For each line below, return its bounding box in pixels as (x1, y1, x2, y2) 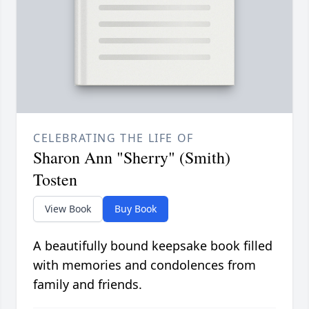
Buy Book (114, 202, 157, 216)
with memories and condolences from (33, 257, 256, 274)
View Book (45, 202, 91, 216)
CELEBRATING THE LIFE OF (33, 130, 194, 146)
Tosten (33, 168, 77, 191)
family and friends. (33, 276, 142, 293)
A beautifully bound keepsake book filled (33, 237, 272, 255)
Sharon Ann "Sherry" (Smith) (33, 146, 230, 169)
